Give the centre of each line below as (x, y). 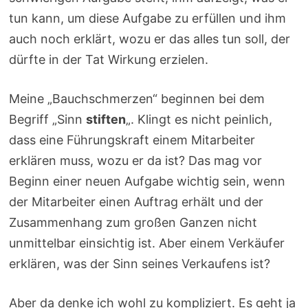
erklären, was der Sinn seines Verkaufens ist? (140, 263)
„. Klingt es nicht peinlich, (199, 119)
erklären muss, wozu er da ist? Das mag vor (136, 160)
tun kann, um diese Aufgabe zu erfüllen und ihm (148, 18)
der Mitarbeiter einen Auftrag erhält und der (136, 201)
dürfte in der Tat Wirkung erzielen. (111, 59)
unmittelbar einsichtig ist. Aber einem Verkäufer (147, 243)
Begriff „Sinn (48, 119)
